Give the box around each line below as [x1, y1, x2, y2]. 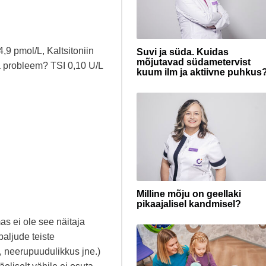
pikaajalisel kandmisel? [137, 198, 241, 209]
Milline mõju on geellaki [137, 188, 241, 199]
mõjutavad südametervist [137, 56, 251, 67]
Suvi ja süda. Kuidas [137, 46, 229, 57]
